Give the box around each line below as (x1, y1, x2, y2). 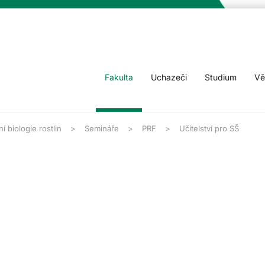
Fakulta (105, 72, 133, 82)
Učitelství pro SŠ (179, 124, 239, 133)
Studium (205, 72, 237, 82)
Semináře (85, 124, 119, 133)
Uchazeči (151, 72, 187, 82)
